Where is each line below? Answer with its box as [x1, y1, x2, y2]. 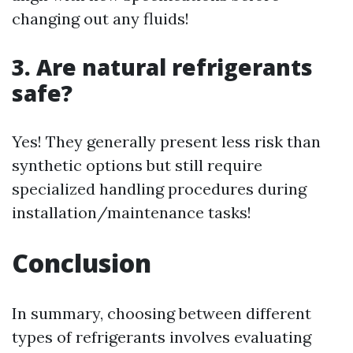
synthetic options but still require [12, 155, 262, 175]
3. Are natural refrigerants [12, 52, 313, 82]
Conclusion [12, 246, 151, 280]
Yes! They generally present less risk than [12, 132, 321, 151]
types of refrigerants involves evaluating [12, 327, 311, 347]
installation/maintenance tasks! [12, 203, 251, 222]
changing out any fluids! [12, 9, 189, 28]
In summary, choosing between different [12, 303, 311, 323]
